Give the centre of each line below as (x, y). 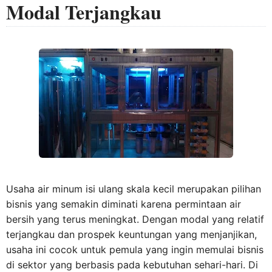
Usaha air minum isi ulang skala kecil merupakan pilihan (134, 189)
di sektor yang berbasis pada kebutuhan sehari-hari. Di (132, 265)
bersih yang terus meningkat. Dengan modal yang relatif (135, 219)
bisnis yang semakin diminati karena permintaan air (124, 204)
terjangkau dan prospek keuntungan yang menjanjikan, (131, 234)
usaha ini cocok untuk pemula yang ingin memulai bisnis (135, 250)
